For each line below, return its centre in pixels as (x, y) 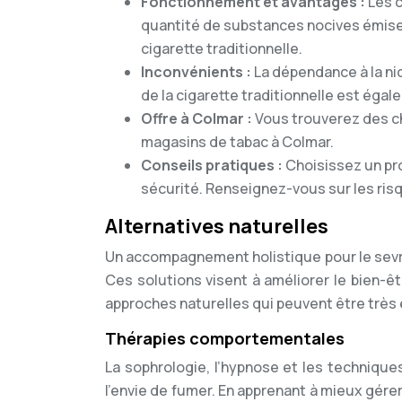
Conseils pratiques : (213, 165)
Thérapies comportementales (225, 338)
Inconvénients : (197, 72)
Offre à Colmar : (198, 118)
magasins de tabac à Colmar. (237, 142)
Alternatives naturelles (217, 226)
